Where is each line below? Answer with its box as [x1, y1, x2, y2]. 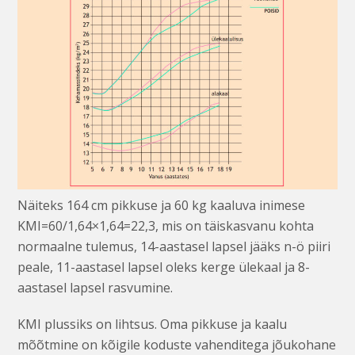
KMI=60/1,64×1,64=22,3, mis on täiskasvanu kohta [17, 216, 315, 235]
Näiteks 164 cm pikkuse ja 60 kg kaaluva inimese [17, 196, 306, 214]
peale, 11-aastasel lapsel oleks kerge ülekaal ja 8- [17, 258, 311, 276]
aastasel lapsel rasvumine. [17, 278, 174, 296]
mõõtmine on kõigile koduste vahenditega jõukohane [17, 335, 337, 353]
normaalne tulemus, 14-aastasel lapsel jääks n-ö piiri [17, 237, 331, 255]
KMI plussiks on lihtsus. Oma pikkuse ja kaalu [17, 315, 288, 333]
